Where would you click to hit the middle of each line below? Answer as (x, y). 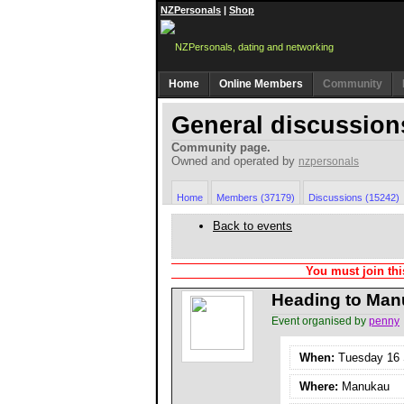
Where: (319, 386)
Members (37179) (256, 197)
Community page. (221, 147)
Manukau (364, 386)
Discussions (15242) (354, 197)
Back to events (252, 226)
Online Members (261, 84)
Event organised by (320, 321)
